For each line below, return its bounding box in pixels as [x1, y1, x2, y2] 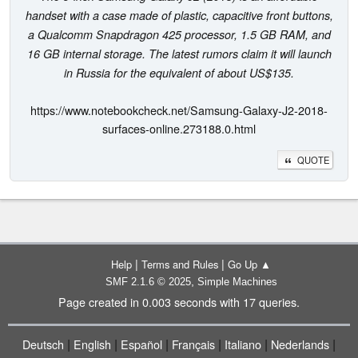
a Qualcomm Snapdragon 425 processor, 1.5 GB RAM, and [27, 26, 331, 42]
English [74, 336, 111, 352]
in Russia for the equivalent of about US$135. [64, 64, 294, 81]
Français [172, 336, 215, 352]
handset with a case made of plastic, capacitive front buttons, [25, 6, 333, 23]
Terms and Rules [141, 257, 218, 272]
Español [121, 336, 162, 352]
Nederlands [271, 336, 329, 352]
